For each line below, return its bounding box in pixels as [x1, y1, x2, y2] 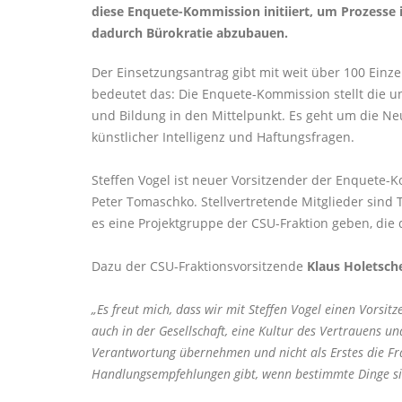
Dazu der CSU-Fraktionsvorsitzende [92, 257, 307, 275]
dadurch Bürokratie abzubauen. [92, 23, 288, 41]
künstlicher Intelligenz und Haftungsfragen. [92, 127, 354, 145]
